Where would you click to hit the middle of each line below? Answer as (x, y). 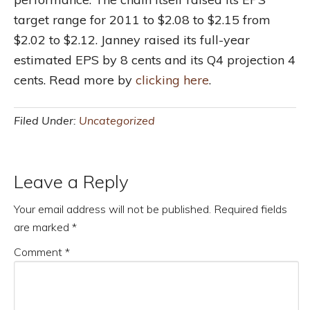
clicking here (172, 80)
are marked (43, 227)
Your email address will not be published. (112, 209)
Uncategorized (117, 120)
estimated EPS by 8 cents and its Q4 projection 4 (155, 60)
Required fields (250, 209)
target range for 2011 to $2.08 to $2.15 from (142, 20)
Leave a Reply (71, 182)
